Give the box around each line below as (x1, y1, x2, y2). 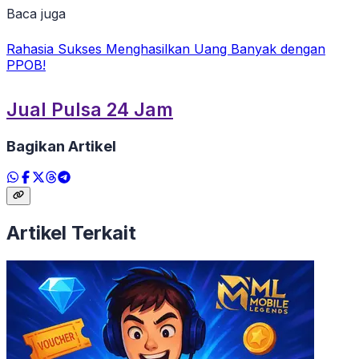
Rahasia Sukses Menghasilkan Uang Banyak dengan (6, 41, 325, 58)
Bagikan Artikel (6, 137, 116, 156)
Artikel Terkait (6, 221, 136, 245)
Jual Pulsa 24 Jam (6, 99, 173, 122)
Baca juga (6, 6, 66, 22)
